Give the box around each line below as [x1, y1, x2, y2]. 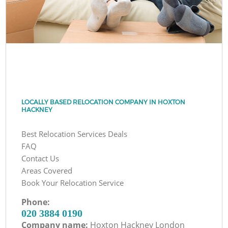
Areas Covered [21, 165, 73, 176]
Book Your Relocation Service [21, 177, 124, 188]
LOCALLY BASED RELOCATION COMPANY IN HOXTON [21, 98, 186, 106]
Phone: [21, 196, 50, 208]
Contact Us [21, 153, 60, 163]
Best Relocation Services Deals [21, 128, 128, 139]
